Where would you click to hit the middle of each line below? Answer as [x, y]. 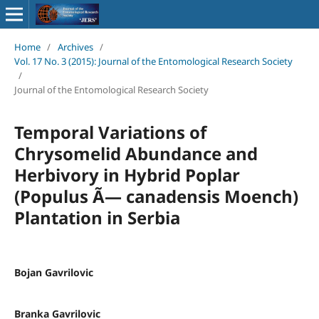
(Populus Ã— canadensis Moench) [156, 196]
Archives [75, 47]
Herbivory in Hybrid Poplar [127, 174]
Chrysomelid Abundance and [136, 153]
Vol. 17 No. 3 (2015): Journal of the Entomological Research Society [153, 61]
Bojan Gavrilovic [53, 272]
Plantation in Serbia [97, 217]
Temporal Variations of [110, 132]
